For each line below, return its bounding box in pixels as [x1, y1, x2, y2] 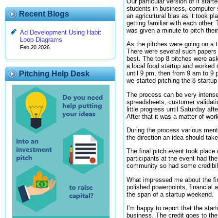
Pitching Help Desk [19, 70, 90, 78]
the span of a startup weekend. [127, 190, 214, 198]
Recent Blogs [19, 10, 69, 18]
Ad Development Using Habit [20, 29, 101, 36]
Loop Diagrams [20, 36, 62, 44]
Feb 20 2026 [20, 44, 50, 51]
